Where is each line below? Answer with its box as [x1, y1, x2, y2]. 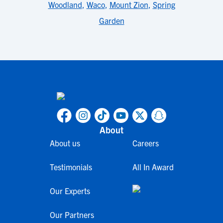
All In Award [132, 162, 174, 172]
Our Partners [49, 210, 94, 220]
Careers [132, 138, 159, 148]
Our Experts [49, 186, 90, 196]
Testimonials [49, 162, 92, 172]
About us [49, 138, 80, 148]
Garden [99, 15, 124, 25]
